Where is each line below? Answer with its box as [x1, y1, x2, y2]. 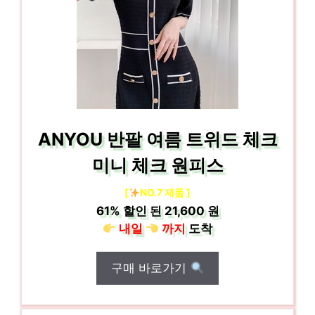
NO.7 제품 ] [139, 186, 191, 198]
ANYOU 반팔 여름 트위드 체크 [37, 129, 278, 150]
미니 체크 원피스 [91, 155, 224, 176]
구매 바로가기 [111, 261, 191, 275]
